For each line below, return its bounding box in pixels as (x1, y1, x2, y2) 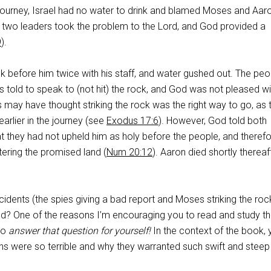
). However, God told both (158, 115, 267, 126)
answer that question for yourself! (8, 225, 151, 237)
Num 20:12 (106, 146, 152, 158)
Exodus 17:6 (106, 115, 158, 126)
